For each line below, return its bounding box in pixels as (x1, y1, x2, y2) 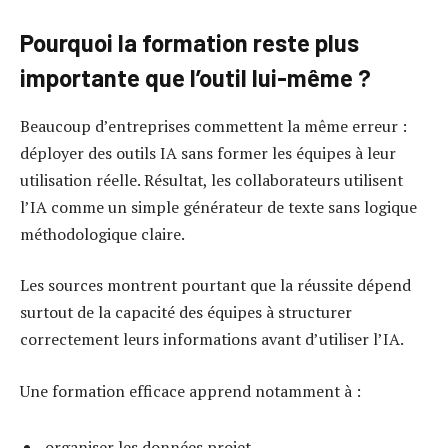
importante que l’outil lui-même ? (20, 62, 371, 92)
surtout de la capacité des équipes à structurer (20, 301, 352, 324)
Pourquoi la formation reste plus (20, 27, 359, 57)
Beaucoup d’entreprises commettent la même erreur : (20, 114, 407, 137)
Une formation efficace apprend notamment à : (20, 379, 361, 402)
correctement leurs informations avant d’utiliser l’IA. (20, 328, 404, 351)
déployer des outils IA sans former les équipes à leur (20, 141, 396, 164)
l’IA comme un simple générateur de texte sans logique (20, 195, 417, 218)
